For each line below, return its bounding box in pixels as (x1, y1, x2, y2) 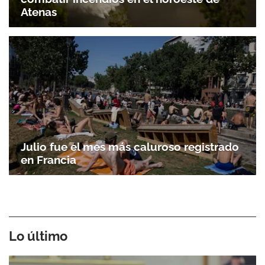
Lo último (9, 228, 67, 244)
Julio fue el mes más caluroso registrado (21, 140, 239, 154)
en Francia (21, 153, 76, 167)
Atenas (21, 5, 57, 18)
